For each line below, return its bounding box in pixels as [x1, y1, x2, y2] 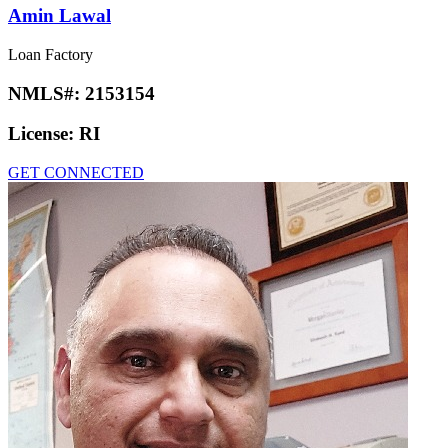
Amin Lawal [8, 5, 111, 27]
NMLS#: [8, 82, 85, 104]
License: [8, 123, 79, 145]
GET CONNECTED [8, 164, 144, 182]
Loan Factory [8, 45, 93, 63]
